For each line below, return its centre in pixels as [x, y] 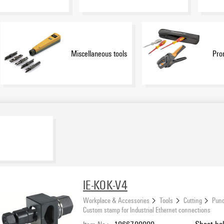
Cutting [192, 200]
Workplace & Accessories [116, 200]
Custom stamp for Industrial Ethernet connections [147, 210]
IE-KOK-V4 [105, 185]
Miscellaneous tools [99, 53]
